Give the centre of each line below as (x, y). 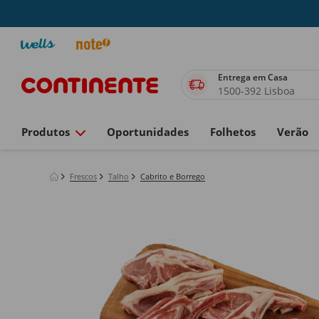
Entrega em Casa (254, 77)
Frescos (83, 176)
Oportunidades (148, 132)
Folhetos (233, 132)
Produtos (46, 132)
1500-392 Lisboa (256, 91)
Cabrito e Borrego (173, 176)
